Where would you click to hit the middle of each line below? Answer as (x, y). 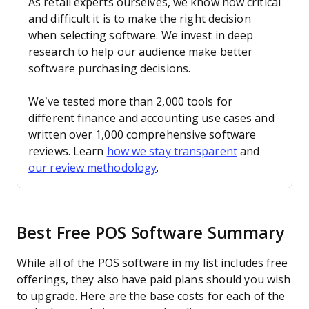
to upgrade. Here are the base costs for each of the (151, 296)
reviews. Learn (68, 151)
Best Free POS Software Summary (150, 233)
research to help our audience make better (141, 52)
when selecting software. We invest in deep (141, 36)
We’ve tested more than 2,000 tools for (130, 102)
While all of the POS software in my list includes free (152, 263)
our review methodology (93, 168)
